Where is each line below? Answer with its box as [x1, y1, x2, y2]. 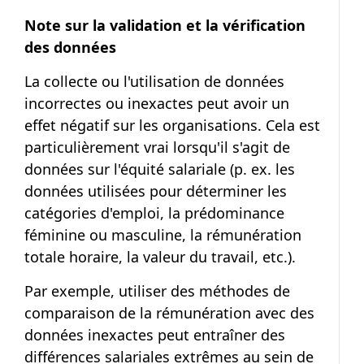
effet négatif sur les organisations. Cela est [24, 115, 320, 135]
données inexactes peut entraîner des [24, 325, 285, 344]
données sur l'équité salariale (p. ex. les [24, 159, 295, 179]
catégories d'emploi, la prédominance [24, 203, 284, 223]
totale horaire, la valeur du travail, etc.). [24, 247, 296, 266]
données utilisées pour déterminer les [24, 181, 287, 201]
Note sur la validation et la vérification [24, 15, 305, 35]
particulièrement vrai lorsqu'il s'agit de [24, 137, 290, 157]
